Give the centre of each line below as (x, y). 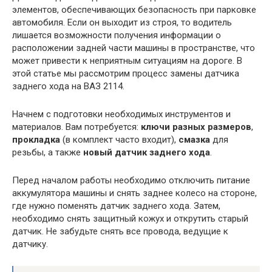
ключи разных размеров (196, 127)
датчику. (30, 244)
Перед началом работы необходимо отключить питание (131, 180)
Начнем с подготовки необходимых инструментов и (121, 114)
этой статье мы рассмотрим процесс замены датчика (126, 73)
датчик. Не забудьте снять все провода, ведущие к (120, 231)
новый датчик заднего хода (147, 152)
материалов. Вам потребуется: (76, 127)
